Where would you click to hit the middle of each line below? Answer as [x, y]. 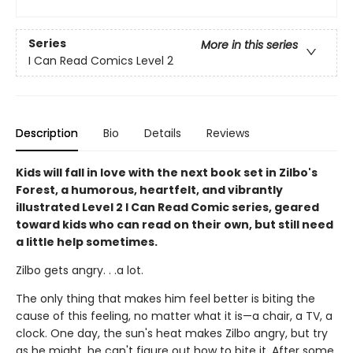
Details [163, 133]
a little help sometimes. [87, 242]
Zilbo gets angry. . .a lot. [80, 270]
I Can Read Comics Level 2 [101, 61]
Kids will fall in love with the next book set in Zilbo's [167, 173]
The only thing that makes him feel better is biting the [165, 299]
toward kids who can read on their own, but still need [175, 225]
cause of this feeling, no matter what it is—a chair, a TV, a [174, 316]
